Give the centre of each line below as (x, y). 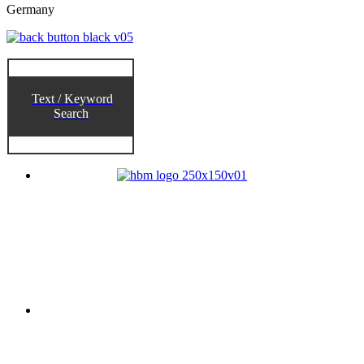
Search (71, 113)
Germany (30, 9)
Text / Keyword (72, 98)
